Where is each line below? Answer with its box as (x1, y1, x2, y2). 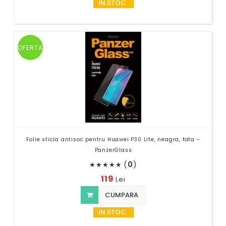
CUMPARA (103, 190, 138, 200)
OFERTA (18, 43, 43, 52)
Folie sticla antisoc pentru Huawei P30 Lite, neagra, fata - (26, 135, 200, 143)
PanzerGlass (94, 146, 132, 154)
